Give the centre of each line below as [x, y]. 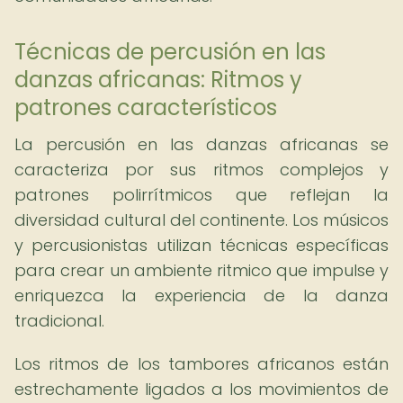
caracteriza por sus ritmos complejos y [201, 170]
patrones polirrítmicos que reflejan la [201, 195]
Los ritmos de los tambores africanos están [201, 364]
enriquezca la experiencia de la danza [201, 296]
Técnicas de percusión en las [170, 52]
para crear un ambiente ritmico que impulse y [201, 270]
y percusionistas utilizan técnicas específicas [201, 245]
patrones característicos [146, 107]
